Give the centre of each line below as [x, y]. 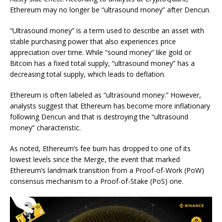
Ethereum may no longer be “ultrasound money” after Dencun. [110, 10]
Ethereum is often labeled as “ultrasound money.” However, [106, 95]
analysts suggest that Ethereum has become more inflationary [110, 106]
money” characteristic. [45, 128]
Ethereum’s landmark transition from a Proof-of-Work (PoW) [107, 170]
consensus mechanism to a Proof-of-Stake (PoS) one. [97, 181]
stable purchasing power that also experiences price [93, 41]
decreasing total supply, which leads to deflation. [88, 74]
